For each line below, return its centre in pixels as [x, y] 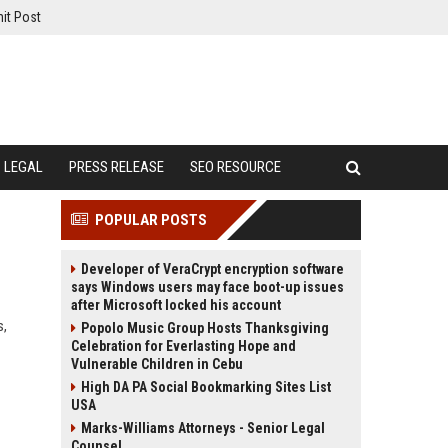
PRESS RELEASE [116, 167]
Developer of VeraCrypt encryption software [212, 269]
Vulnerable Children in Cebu [157, 364]
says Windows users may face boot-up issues [207, 287]
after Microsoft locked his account [176, 305]
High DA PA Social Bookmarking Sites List [206, 387]
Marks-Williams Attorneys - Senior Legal [203, 428]
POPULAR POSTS [151, 220]
